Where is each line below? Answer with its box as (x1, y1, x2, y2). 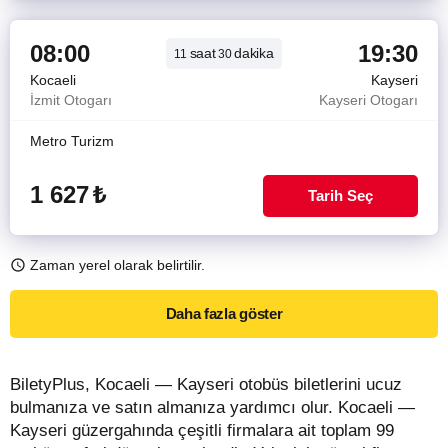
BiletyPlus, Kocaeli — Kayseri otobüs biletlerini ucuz (10, 375, 402, 394)
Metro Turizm (30, 133, 114, 149)
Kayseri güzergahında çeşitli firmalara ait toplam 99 (10, 421, 394, 440)
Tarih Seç (308, 187, 373, 204)
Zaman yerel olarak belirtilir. (30, 257, 205, 273)
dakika (234, 45, 274, 61)
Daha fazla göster (165, 305, 283, 322)
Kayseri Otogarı (319, 92, 418, 108)
